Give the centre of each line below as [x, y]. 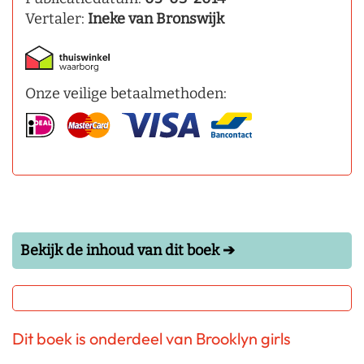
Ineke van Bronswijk [156, 19]
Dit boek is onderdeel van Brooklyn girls [152, 339]
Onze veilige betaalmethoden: [126, 94]
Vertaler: [56, 19]
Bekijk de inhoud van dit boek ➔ [128, 251]
